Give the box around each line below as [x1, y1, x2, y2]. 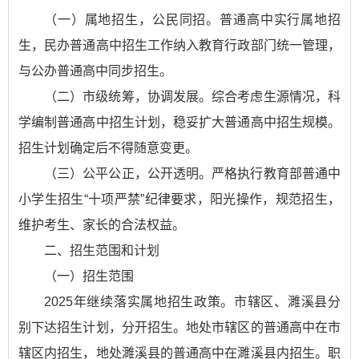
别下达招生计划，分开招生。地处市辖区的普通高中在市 [18, 321, 341, 334]
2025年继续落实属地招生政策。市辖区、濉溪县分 [44, 295, 341, 309]
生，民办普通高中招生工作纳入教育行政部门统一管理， [18, 38, 341, 52]
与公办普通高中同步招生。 [18, 64, 172, 78]
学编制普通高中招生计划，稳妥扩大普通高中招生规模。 [18, 115, 341, 129]
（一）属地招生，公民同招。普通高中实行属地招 [44, 13, 341, 26]
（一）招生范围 [44, 269, 134, 283]
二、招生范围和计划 [44, 244, 159, 257]
